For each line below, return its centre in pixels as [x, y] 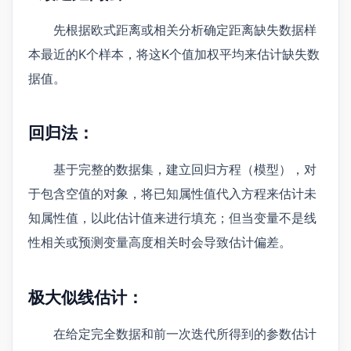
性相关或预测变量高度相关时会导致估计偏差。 [160, 242]
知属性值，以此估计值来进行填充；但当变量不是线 [172, 218]
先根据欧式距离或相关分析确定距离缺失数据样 [185, 29]
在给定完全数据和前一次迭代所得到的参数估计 [185, 333]
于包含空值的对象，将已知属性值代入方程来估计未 [172, 194]
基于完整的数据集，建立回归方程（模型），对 [185, 170]
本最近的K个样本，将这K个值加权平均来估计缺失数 [174, 54]
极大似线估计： [86, 298]
